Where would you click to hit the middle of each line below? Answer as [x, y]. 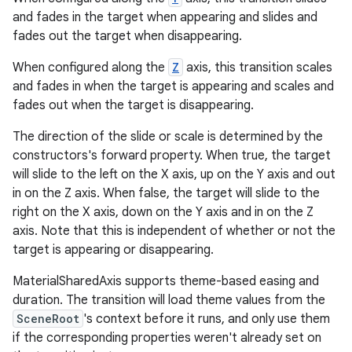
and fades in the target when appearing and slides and [165, 17]
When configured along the [90, 68]
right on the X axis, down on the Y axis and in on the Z [163, 212]
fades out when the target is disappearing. [133, 105]
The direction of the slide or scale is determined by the [168, 137]
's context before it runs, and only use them [207, 319]
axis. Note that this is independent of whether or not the [174, 231]
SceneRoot [48, 319]
